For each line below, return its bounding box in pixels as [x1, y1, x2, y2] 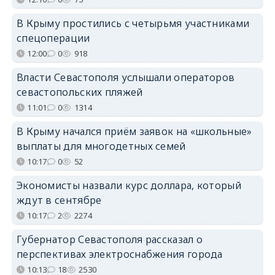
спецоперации [16, 31, 90, 45]
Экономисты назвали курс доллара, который [16, 178, 241, 192]
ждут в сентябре [16, 193, 102, 207]
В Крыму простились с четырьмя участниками [16, 16, 250, 30]
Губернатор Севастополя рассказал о [16, 232, 203, 246]
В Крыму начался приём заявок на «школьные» [16, 124, 252, 138]
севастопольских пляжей [16, 85, 143, 99]
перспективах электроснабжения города [16, 247, 223, 261]
